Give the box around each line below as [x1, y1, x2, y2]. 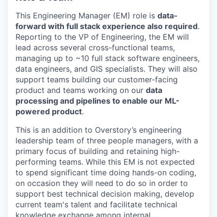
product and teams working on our [15, 85, 146, 95]
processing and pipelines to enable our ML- [15, 96, 180, 106]
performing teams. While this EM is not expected [15, 157, 195, 167]
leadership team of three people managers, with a [15, 136, 198, 145]
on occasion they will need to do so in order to [15, 178, 188, 188]
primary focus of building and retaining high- [15, 146, 180, 156]
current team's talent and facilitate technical [15, 200, 177, 209]
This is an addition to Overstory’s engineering [15, 125, 182, 135]
